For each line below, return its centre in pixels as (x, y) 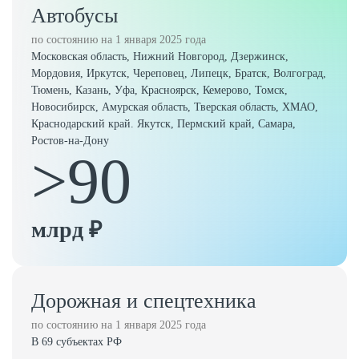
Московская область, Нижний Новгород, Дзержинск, (160, 56)
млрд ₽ (67, 230)
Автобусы (75, 16)
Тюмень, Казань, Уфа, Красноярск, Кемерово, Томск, (159, 90)
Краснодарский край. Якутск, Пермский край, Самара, (163, 124)
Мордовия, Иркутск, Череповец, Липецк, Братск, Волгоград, (179, 73)
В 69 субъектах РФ (77, 342)
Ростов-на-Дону (70, 141)
